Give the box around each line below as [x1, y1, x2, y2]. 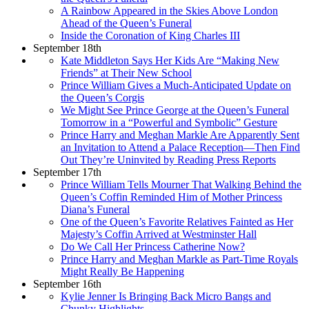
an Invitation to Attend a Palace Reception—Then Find [61, 141, 300, 153]
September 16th [33, 277, 101, 290]
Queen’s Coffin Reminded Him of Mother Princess [61, 190, 282, 203]
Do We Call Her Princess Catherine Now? [61, 240, 245, 252]
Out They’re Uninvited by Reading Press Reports [61, 153, 276, 166]
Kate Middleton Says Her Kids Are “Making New [61, 54, 279, 66]
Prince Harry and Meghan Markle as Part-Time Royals [61, 252, 298, 265]
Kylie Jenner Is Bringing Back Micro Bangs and [61, 290, 271, 302]
